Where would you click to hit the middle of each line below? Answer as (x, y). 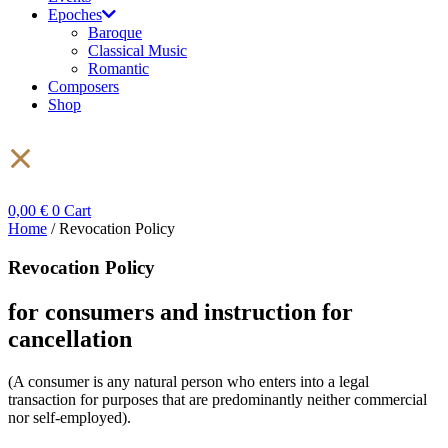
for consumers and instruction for (180, 311)
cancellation (70, 338)
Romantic (118, 68)
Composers (83, 86)
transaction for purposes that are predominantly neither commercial (217, 399)
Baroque (115, 32)
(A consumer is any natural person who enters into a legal (188, 381)
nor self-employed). (69, 417)
